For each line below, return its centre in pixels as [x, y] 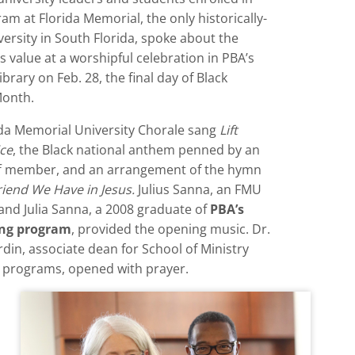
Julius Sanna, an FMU [198, 190]
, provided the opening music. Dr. [171, 229]
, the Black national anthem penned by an [137, 150]
